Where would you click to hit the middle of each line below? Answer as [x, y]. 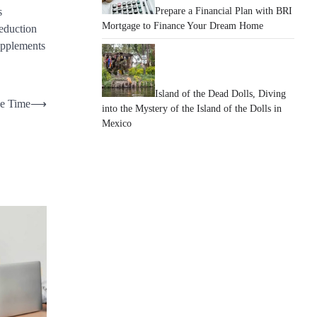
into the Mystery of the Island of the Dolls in [192, 109]
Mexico [117, 123]
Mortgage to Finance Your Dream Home [183, 26]
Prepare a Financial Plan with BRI [224, 11]
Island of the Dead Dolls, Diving [220, 94]
